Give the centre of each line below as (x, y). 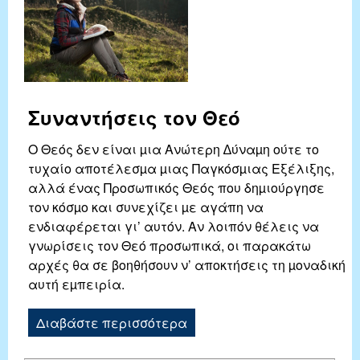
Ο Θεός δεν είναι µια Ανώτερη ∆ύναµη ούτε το (174, 149)
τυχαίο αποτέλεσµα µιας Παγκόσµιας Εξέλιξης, (181, 168)
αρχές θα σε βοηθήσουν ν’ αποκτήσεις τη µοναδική (187, 264)
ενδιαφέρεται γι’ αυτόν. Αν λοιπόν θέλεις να (174, 226)
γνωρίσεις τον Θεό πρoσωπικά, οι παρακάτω (170, 245)
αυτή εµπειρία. (76, 284)
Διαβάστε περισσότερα (112, 322)
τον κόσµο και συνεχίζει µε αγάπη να (146, 207)
